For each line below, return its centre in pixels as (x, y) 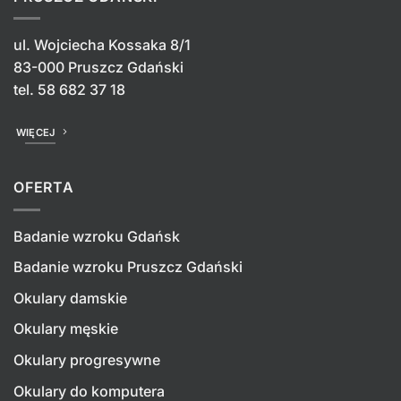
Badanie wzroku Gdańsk (97, 236)
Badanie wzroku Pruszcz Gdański (128, 267)
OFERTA (44, 188)
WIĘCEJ (35, 132)
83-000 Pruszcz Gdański (98, 68)
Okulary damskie (70, 298)
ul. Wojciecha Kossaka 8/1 (102, 45)
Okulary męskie (66, 329)
